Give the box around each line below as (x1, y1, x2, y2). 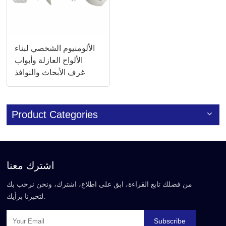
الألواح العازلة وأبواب (15, 56, 83, 65)
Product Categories (12, 109, 98, 121)
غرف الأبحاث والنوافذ (15, 68, 85, 77)
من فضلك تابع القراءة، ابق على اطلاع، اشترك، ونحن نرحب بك (7, 180, 193, 189)
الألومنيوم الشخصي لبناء (15, 44, 95, 53)
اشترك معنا (7, 160, 55, 172)
